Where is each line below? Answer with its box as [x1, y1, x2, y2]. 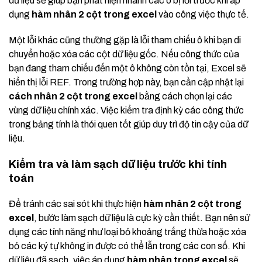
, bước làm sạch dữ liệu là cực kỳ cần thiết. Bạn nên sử [34, 213, 250, 223]
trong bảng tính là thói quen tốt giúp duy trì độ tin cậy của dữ [9, 119, 248, 130]
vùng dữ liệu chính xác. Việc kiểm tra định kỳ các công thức [9, 105, 244, 116]
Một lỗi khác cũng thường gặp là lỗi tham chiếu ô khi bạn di [9, 35, 241, 46]
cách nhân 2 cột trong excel [9, 91, 137, 102]
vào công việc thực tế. [157, 9, 249, 20]
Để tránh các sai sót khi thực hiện [9, 199, 143, 209]
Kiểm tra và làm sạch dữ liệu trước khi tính [9, 158, 227, 171]
